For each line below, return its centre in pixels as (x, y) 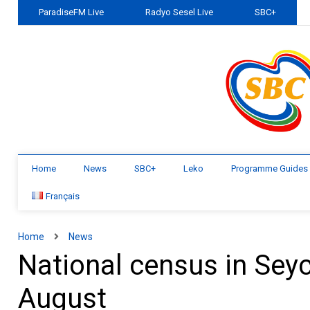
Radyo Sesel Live (180, 12)
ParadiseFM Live (72, 12)
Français (63, 196)
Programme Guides (270, 168)
